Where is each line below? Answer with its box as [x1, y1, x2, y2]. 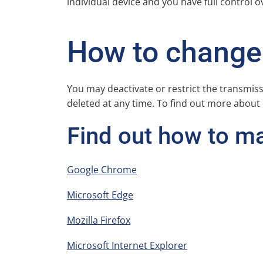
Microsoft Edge [67, 188, 133, 201]
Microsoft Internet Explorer [67, 239, 187, 252]
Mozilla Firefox [67, 214, 130, 227]
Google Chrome [67, 163, 137, 176]
